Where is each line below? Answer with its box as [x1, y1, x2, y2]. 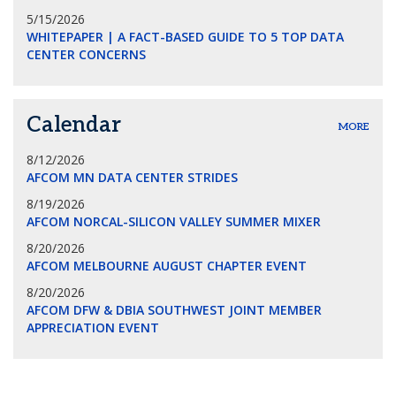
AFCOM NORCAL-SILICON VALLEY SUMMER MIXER [27, 213, 321, 230]
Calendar [27, 112, 121, 138]
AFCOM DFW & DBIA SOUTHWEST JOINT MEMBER [27, 301, 322, 318]
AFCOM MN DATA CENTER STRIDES [27, 169, 238, 186]
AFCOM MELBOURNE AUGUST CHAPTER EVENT [27, 257, 307, 274]
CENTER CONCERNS [27, 46, 146, 63]
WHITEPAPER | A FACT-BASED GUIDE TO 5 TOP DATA [27, 28, 344, 45]
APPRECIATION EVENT [27, 319, 159, 336]
